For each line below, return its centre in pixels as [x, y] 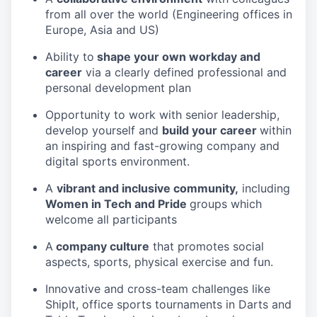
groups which [226, 203]
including [264, 188]
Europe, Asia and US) [102, 29]
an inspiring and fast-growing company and [162, 145]
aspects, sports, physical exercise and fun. [159, 261]
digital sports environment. [117, 161]
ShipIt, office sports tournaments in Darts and [168, 304]
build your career [211, 130]
